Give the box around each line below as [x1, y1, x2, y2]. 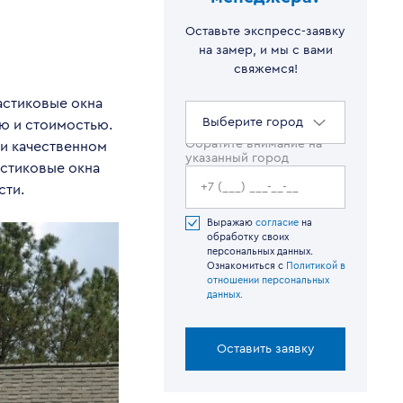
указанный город [185, 152, 289, 165]
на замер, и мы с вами [198, 44, 333, 57]
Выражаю [207, 218, 255, 228]
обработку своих [207, 232, 289, 242]
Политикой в [286, 261, 345, 271]
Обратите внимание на [185, 138, 322, 150]
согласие [255, 218, 299, 228]
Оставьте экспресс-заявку [185, 25, 345, 38]
